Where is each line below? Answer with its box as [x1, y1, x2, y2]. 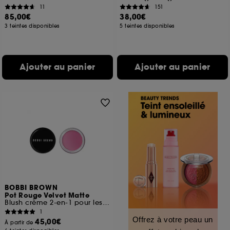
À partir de [5, 219, 35, 226]
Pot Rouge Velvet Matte [5, 191, 90, 200]
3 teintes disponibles [5, 23, 60, 29]
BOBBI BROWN [5, 183, 59, 193]
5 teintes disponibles [120, 23, 175, 29]
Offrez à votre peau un [132, 215, 213, 224]
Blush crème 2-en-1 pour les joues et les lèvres [102, 198, 109, 207]
